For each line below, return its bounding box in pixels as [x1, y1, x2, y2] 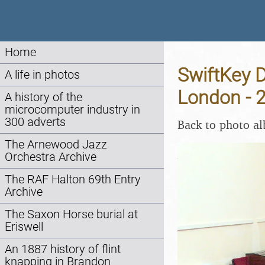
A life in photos [5, 68, 80, 82]
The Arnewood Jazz [5, 138, 107, 151]
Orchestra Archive [5, 150, 96, 164]
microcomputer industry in [5, 103, 140, 117]
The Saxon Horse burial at [5, 208, 138, 221]
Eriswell [5, 220, 43, 234]
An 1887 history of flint [5, 243, 121, 256]
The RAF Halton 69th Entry [5, 173, 141, 186]
